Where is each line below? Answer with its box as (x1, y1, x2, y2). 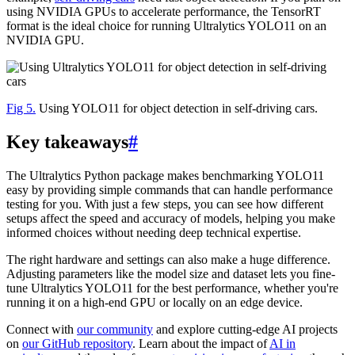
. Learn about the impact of (132, 336, 269, 350)
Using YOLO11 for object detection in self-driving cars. (36, 101, 318, 115)
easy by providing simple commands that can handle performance (6, 182, 333, 197)
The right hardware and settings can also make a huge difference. (6, 252, 330, 266)
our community (77, 322, 153, 336)
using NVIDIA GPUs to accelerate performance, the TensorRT (6, 4, 321, 18)
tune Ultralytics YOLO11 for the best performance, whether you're (6, 281, 338, 295)
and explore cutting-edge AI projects (153, 322, 338, 336)
